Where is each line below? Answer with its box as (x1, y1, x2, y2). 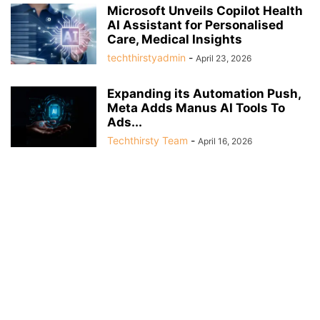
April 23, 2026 (196, 53, 251, 64)
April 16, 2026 (198, 136, 252, 147)
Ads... (107, 115, 142, 130)
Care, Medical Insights (107, 32, 242, 47)
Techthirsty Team (107, 134, 188, 147)
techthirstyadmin (107, 51, 186, 64)
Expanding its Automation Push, (107, 86, 301, 101)
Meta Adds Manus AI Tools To (107, 101, 285, 116)
